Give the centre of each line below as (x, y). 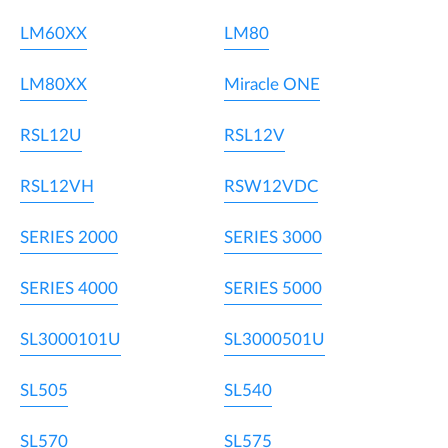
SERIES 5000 (273, 289)
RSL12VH (57, 187)
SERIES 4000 (69, 289)
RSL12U (51, 136)
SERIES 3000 (273, 238)
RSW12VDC (271, 187)
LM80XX (53, 85)
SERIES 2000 (69, 238)
